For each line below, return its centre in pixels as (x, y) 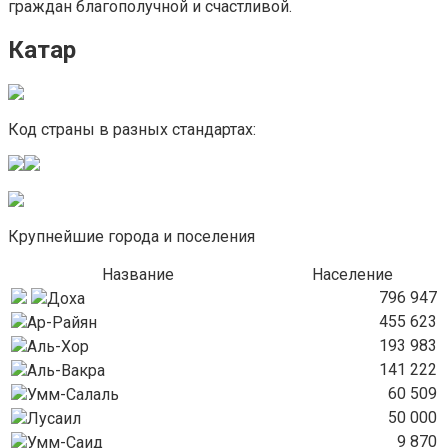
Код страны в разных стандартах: (132, 129)
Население (352, 274)
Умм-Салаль (73, 394)
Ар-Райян (62, 322)
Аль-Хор (58, 346)
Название (137, 274)
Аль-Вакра (66, 370)
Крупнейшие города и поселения (131, 236)
